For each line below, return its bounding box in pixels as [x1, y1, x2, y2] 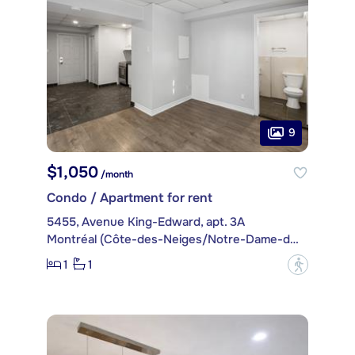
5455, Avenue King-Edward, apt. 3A [47, 213, 245, 230]
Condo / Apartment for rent [47, 189, 212, 206]
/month [98, 167, 133, 181]
